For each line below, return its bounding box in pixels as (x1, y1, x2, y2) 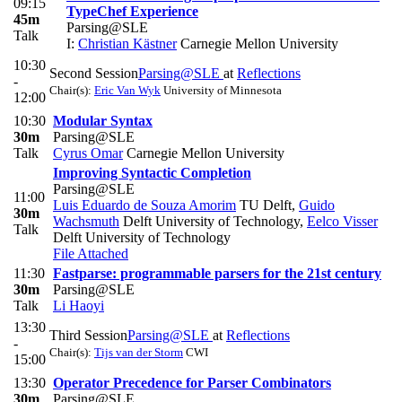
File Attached (53, 245, 128, 261)
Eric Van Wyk (94, 83, 161, 97)
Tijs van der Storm (94, 345, 183, 359)
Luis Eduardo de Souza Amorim (53, 197, 236, 213)
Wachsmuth (53, 213, 119, 229)
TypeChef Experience (66, 3, 198, 19)
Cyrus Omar (53, 144, 123, 161)
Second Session (49, 65, 138, 81)
